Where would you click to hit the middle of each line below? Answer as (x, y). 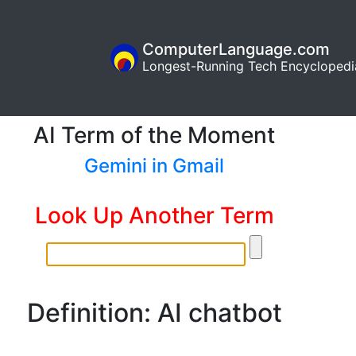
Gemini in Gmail (154, 165)
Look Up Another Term (154, 215)
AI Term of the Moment (154, 135)
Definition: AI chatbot (154, 312)
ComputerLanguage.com (236, 50)
